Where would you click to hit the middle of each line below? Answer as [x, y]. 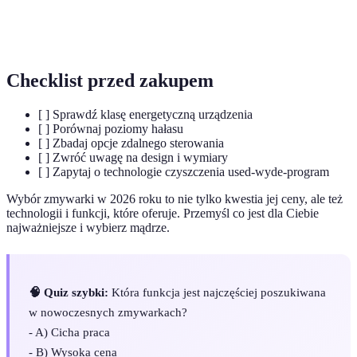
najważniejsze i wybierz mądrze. [88, 227]
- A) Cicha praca [69, 332]
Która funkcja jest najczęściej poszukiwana [217, 292]
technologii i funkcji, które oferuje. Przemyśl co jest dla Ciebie [163, 213]
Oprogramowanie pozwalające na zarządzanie [218, 15]
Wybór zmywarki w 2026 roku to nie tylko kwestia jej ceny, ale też [175, 198]
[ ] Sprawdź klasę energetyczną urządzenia [145, 114]
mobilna [40, 32]
